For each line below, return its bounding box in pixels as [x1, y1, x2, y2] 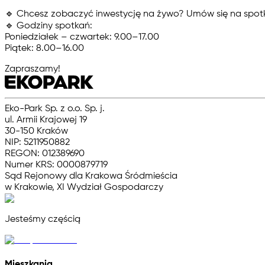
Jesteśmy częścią [5, 215, 80, 224]
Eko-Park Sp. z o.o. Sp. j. [5, 104, 105, 114]
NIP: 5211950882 [5, 138, 70, 147]
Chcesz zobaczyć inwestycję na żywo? [17, 9, 184, 19]
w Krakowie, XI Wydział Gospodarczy [5, 183, 163, 192]
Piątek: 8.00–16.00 [5, 44, 84, 53]
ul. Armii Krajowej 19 [5, 115, 87, 125]
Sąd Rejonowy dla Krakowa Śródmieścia [5, 172, 177, 181]
